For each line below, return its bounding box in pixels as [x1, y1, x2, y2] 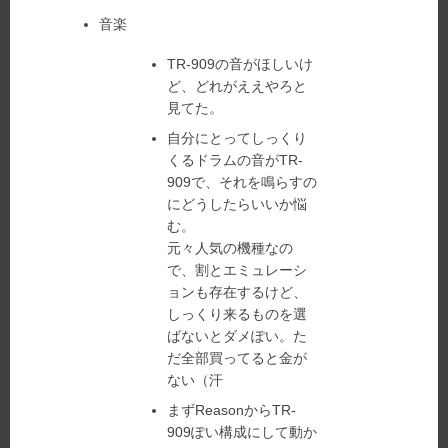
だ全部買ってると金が [167, 350, 308, 366]
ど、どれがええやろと [167, 78, 308, 94]
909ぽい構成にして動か [167, 424, 318, 440]
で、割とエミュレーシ [167, 262, 308, 278]
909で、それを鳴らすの [167, 174, 318, 190]
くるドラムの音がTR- [167, 152, 304, 168]
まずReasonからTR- [167, 402, 297, 418]
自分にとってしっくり [167, 130, 308, 146]
